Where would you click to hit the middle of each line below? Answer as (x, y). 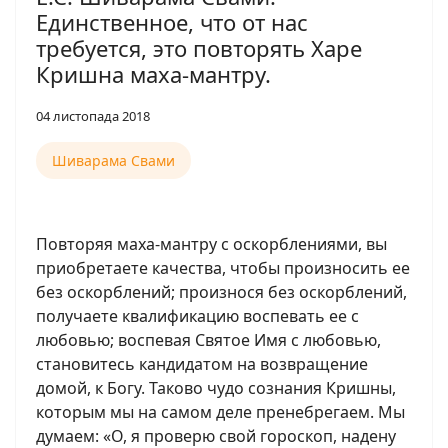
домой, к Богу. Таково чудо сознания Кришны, (216, 388)
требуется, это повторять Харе (199, 48)
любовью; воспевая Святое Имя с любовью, (208, 340)
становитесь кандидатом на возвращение (202, 364)
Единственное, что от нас (172, 22)
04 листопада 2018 (93, 116)
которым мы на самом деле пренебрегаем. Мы (220, 412)
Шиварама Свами (113, 160)
